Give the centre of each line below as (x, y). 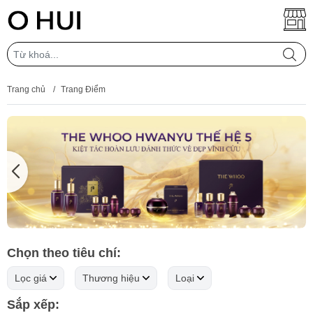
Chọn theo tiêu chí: (64, 253)
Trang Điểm (83, 89)
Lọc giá (31, 278)
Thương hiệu (111, 278)
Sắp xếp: (33, 304)
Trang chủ (26, 89)
